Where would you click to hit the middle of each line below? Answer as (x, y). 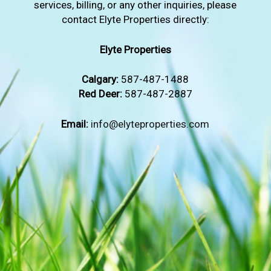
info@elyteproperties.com (150, 124)
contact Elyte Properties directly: (135, 20)
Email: (75, 124)
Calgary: (100, 80)
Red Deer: (100, 94)
